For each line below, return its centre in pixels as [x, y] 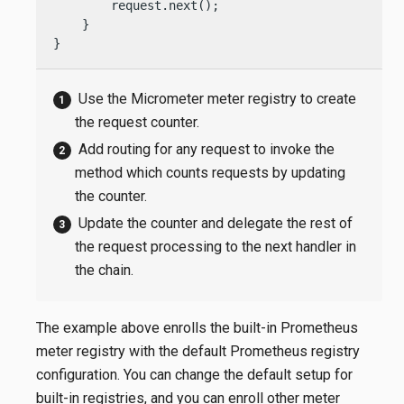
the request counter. [138, 123]
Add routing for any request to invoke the [206, 149]
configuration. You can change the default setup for [194, 375]
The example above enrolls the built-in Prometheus [197, 328]
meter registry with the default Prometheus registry [198, 352]
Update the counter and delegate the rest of [215, 223]
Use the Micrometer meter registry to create [217, 98]
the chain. [105, 271]
